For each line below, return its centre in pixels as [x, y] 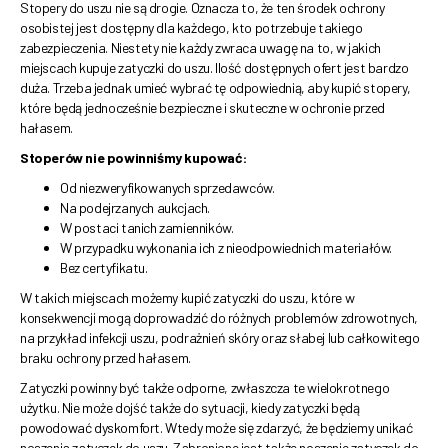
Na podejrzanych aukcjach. [135, 208]
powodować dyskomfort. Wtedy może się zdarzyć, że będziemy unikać [216, 428]
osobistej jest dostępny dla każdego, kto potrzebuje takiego [191, 28]
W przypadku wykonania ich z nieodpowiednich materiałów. [227, 248]
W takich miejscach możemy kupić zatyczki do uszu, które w [187, 298]
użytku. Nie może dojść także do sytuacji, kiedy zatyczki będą [190, 408]
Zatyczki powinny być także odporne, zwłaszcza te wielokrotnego [205, 388]
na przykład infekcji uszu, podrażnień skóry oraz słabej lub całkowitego [220, 338]
